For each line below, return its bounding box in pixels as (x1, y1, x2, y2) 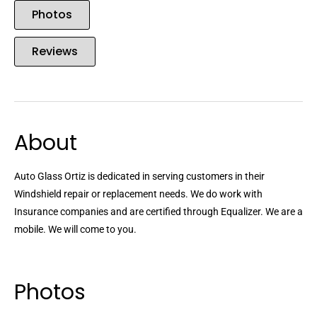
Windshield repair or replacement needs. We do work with (14, 188, 263, 200)
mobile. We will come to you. (14, 224, 137, 236)
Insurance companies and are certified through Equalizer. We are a (14, 206, 303, 218)
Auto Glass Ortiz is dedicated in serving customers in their (14, 171, 265, 183)
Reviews (32, 43, 78, 60)
